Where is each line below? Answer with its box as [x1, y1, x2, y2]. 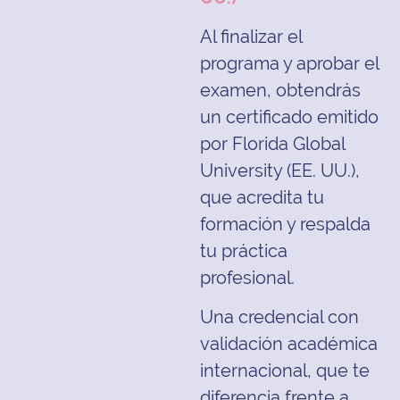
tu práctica [200, 240, 287, 262]
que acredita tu [200, 187, 324, 209]
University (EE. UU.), [200, 160, 360, 182]
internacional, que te [200, 360, 370, 382]
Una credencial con [200, 306, 359, 329]
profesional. [200, 267, 295, 289]
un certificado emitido [200, 106, 379, 129]
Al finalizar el [200, 26, 302, 48]
